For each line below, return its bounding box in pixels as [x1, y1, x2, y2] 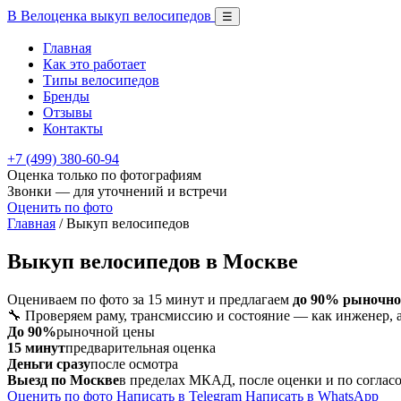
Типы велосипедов [43, 73, 159, 88]
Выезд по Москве [7, 371, 119, 388]
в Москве [206, 249, 298, 273]
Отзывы [43, 105, 92, 120]
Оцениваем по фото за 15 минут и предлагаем [7, 291, 293, 307]
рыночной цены [56, 323, 155, 339]
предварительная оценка [65, 339, 216, 355]
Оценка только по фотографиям [7, 167, 201, 183]
